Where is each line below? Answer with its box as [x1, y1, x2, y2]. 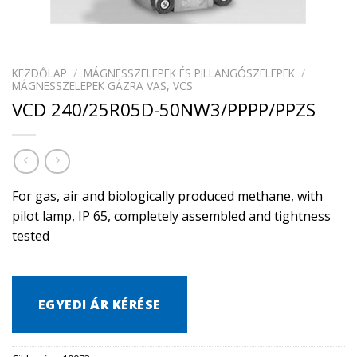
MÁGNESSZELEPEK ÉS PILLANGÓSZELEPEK [84, 65, 296, 80]
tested [12, 227, 49, 245]
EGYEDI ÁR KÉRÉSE [38, 296, 161, 314]
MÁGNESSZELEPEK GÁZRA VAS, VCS [12, 77, 193, 93]
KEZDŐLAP [12, 65, 67, 80]
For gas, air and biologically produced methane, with [12, 187, 323, 206]
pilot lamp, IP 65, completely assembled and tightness [12, 207, 331, 226]
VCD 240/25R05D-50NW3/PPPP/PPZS [12, 96, 316, 122]
